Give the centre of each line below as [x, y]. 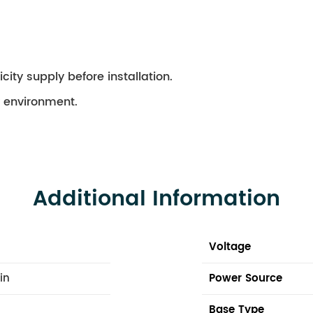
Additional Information [156, 199]
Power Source [246, 278]
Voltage [230, 247]
